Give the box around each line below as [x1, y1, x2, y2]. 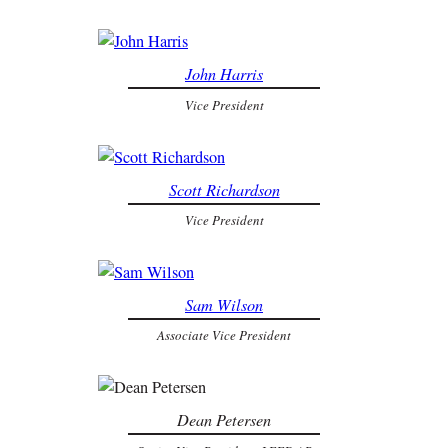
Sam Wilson [185, 293, 263, 315]
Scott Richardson [168, 178, 280, 200]
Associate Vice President [157, 326, 291, 345]
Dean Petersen [177, 409, 271, 431]
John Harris [185, 63, 263, 85]
